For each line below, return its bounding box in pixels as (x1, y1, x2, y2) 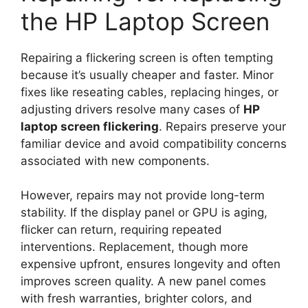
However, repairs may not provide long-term (21, 188, 265, 203)
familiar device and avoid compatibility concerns (21, 136, 287, 151)
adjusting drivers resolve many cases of (21, 102, 243, 116)
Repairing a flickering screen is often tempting (21, 50, 273, 65)
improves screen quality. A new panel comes (21, 274, 266, 289)
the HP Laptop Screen (21, 6, 269, 36)
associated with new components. (21, 153, 210, 168)
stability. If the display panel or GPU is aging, (21, 206, 267, 220)
